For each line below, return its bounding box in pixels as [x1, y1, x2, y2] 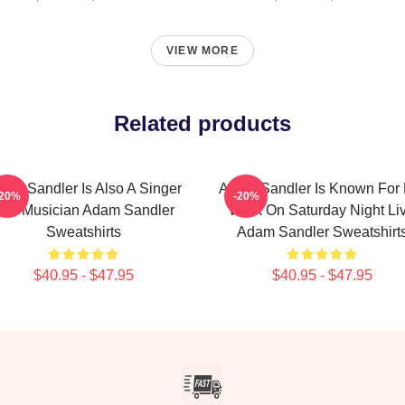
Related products [114, 111, 291, 136]
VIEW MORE [166, 44, 239, 57]
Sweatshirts [45, 224, 121, 240]
